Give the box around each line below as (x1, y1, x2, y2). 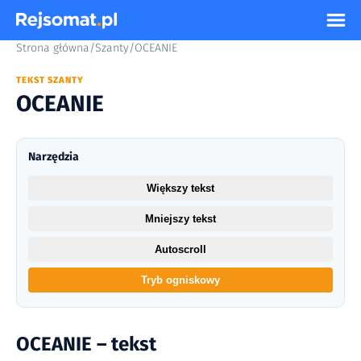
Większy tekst (147, 182, 214, 195)
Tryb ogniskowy (141, 274, 220, 287)
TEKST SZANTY (16, 75, 84, 85)
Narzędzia (28, 150, 79, 164)
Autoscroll (155, 243, 206, 256)
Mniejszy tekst (145, 213, 216, 226)
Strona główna (16, 41, 89, 55)
